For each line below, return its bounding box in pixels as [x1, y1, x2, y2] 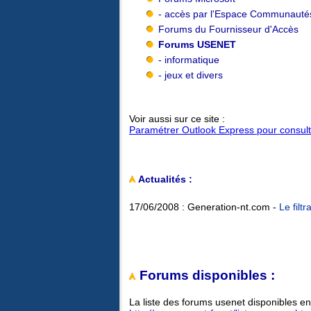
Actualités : [136, 173, 192, 185]
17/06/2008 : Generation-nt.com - [129, 201, 279, 212]
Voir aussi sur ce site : [129, 113, 225, 125]
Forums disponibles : [136, 267, 275, 283]
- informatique [158, 54, 219, 66]
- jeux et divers [158, 69, 223, 81]
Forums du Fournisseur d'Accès [158, 24, 299, 35]
